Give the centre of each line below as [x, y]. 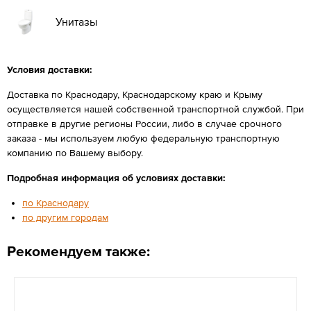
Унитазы [76, 21]
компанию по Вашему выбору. [75, 152]
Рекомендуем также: [78, 251]
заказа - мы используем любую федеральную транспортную [143, 138]
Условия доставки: [50, 69]
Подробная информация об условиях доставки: [116, 177]
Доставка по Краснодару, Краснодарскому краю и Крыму [135, 94]
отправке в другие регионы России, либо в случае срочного [144, 123]
